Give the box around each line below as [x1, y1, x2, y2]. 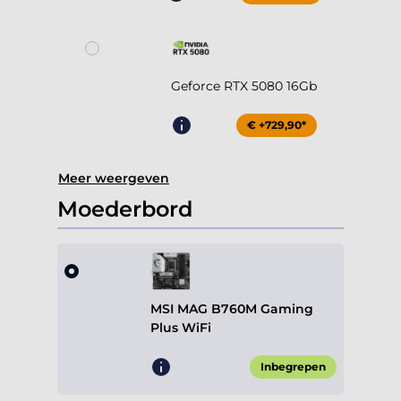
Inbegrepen [260, 360, 326, 374]
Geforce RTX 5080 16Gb [170, 78, 317, 95]
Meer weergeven [58, 170, 169, 187]
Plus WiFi [150, 320, 211, 337]
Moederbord [57, 196, 192, 223]
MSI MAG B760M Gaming [150, 301, 313, 318]
